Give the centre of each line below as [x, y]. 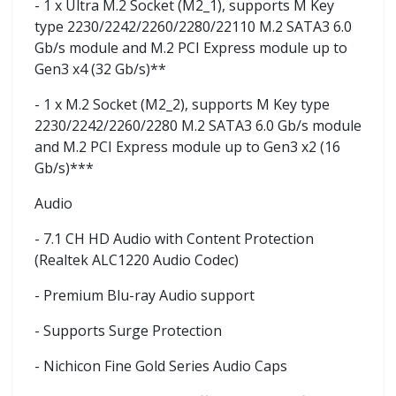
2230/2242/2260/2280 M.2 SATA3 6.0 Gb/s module [198, 125]
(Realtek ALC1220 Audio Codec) [137, 259]
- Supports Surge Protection [128, 330]
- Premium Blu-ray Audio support [145, 295]
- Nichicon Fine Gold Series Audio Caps [161, 366]
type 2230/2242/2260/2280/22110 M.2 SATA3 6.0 [193, 26]
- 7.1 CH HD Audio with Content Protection [174, 238]
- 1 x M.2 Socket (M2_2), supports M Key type [182, 104]
